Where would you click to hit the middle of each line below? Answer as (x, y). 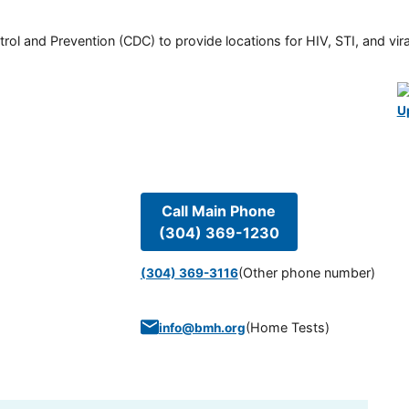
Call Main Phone (219, 210)
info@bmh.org (202, 327)
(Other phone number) (306, 273)
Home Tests (287, 327)
